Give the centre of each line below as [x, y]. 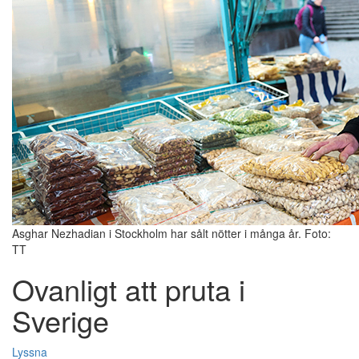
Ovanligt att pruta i [129, 289]
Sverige [61, 321]
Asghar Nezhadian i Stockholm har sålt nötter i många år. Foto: [171, 234]
